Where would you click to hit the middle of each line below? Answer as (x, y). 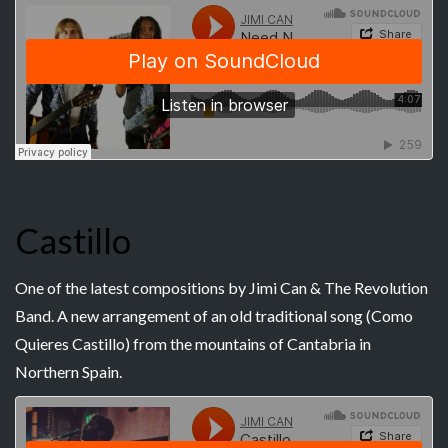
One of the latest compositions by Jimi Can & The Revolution (221, 287)
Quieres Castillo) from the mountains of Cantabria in (193, 343)
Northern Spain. (68, 371)
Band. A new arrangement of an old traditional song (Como (214, 315)
